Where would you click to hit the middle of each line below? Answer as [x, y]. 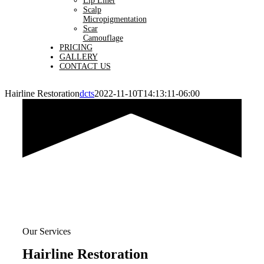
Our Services [46, 231]
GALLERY [78, 57]
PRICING [76, 47]
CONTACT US [85, 66]
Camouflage [103, 38]
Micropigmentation [115, 19]
